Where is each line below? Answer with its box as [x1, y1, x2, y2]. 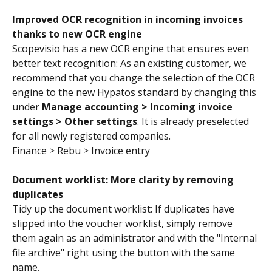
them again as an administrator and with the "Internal [12, 231, 259, 245]
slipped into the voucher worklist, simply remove [12, 217, 235, 231]
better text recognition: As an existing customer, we [12, 56, 249, 70]
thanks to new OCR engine [12, 27, 142, 41]
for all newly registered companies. [12, 129, 171, 143]
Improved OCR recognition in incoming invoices [12, 13, 245, 27]
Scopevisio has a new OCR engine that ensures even [12, 42, 251, 56]
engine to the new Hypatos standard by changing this [12, 86, 259, 100]
